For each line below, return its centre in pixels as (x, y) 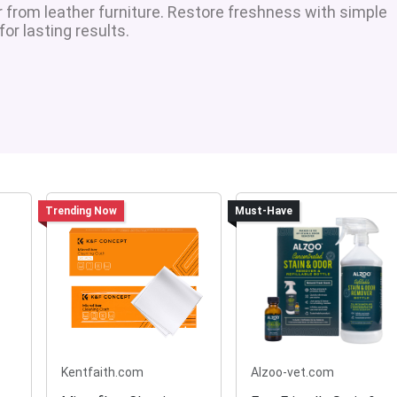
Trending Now (81, 211)
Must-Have (263, 211)
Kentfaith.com (102, 372)
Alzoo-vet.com (292, 372)
